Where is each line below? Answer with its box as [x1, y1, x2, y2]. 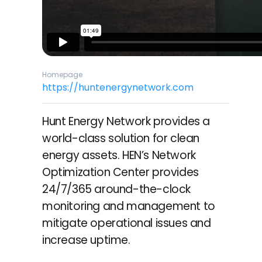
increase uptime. [42, 232, 130, 248]
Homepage [42, 69, 82, 80]
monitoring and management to [42, 198, 215, 214]
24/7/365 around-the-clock [42, 181, 191, 197]
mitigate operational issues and [42, 215, 211, 231]
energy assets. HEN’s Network [42, 147, 196, 163]
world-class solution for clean [42, 130, 200, 146]
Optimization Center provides [42, 164, 199, 180]
